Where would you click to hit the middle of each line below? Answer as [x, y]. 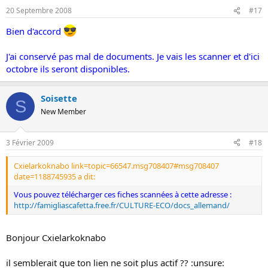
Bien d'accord [35, 31]
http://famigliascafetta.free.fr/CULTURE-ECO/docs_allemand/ [122, 205]
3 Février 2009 [30, 142]
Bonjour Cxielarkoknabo [56, 237]
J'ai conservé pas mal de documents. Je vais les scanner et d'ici [133, 56]
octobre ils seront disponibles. [68, 69]
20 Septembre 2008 [39, 10]
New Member [63, 112]
